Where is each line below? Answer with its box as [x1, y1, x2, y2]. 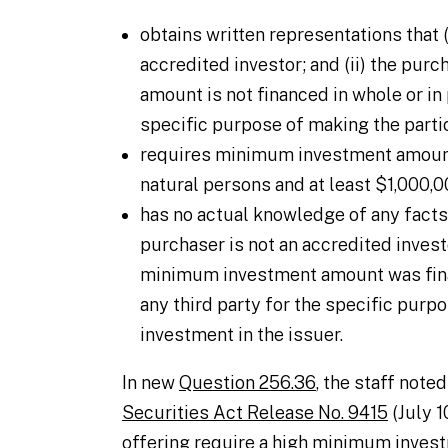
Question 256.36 [179, 372, 316, 393]
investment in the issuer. [140, 324, 343, 345]
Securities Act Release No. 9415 [122, 402, 388, 423]
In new [122, 372, 179, 393]
